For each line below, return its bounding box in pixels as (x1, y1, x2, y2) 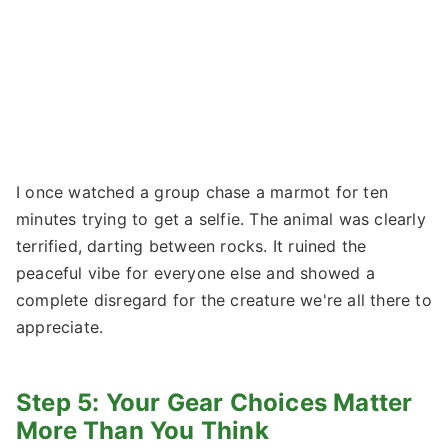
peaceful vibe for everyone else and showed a (16, 263, 375, 284)
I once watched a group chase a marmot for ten (16, 182, 389, 203)
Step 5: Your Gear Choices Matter (16, 388, 413, 418)
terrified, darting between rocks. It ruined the (16, 236, 367, 257)
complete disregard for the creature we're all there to (16, 290, 432, 311)
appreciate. (16, 317, 104, 338)
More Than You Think (16, 416, 269, 446)
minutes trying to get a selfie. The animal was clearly (16, 209, 426, 230)
